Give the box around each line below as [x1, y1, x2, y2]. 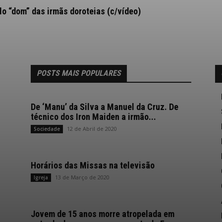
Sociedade [34, 125, 60, 132]
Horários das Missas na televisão [31, 160, 155, 170]
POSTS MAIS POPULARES [37, 68, 121, 78]
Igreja [34, 174, 48, 181]
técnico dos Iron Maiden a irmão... [31, 111, 156, 122]
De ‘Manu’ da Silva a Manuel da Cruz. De [31, 102, 178, 112]
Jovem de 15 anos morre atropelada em [31, 209, 174, 219]
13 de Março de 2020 [55, 173, 110, 181]
